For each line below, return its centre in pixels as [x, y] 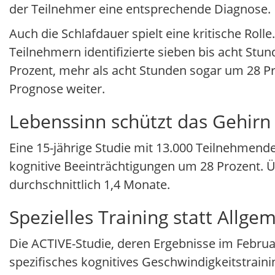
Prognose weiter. [57, 89]
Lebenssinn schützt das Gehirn [140, 122]
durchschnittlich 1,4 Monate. [90, 185]
